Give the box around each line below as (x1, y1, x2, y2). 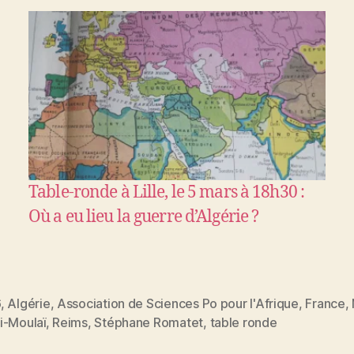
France (305, 296, 345, 312)
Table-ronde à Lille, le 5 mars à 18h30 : (28, 182, 305, 204)
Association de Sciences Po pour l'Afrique (56, 296, 299, 312)
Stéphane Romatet (94, 314, 204, 331)
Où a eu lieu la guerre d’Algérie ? (28, 206, 259, 228)
